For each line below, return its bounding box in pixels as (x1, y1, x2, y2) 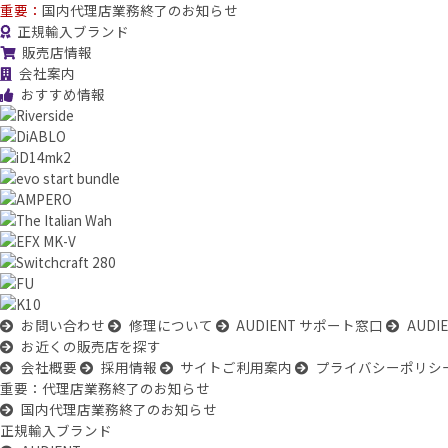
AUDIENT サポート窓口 (236, 315, 384, 335)
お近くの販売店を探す (20, 336, 161, 356)
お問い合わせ (20, 315, 105, 335)
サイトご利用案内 (180, 357, 293, 377)
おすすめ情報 (20, 84, 105, 104)
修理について (128, 315, 213, 335)
